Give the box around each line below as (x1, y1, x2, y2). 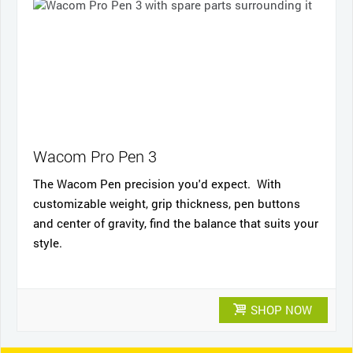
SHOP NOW (247, 301, 312, 318)
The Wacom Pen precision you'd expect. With (33, 175, 281, 191)
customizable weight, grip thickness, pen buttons (33, 195, 300, 211)
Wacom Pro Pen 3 (33, 146, 157, 166)
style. (33, 234, 65, 251)
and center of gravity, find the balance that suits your (33, 214, 318, 231)
